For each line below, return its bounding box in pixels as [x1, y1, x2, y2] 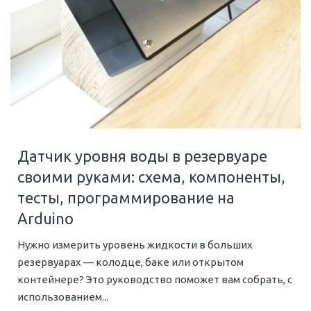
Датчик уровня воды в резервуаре [17, 147, 267, 165]
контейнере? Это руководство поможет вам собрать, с [17, 274, 292, 286]
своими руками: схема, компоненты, [17, 168, 285, 186]
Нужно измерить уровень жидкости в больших [17, 239, 253, 251]
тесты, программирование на [17, 189, 235, 207]
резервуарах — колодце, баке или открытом [17, 256, 244, 269]
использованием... [17, 291, 108, 303]
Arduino [17, 210, 74, 228]
